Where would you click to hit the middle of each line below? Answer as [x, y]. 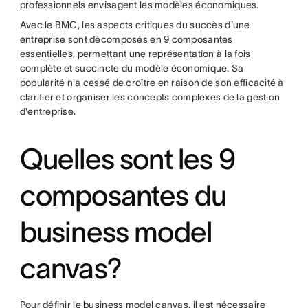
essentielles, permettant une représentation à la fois [135, 53]
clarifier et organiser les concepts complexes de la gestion [150, 97]
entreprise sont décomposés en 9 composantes [126, 39]
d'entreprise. [48, 111]
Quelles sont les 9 [127, 158]
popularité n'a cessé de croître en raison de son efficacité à [152, 82]
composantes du [123, 195]
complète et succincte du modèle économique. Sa [132, 68]
